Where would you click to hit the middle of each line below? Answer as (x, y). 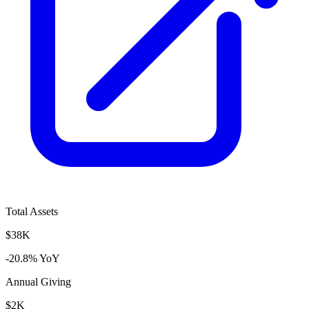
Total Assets (32, 211)
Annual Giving (38, 281)
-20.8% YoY (33, 258)
